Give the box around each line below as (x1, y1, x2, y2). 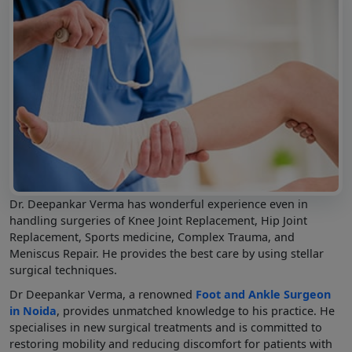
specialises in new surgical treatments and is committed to (9, 319, 322, 335)
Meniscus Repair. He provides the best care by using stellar (9, 245, 324, 261)
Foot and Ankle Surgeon (196, 286, 331, 302)
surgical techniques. (9, 262, 117, 277)
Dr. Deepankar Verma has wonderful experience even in (9, 196, 308, 211)
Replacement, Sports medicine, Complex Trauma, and (9, 229, 295, 244)
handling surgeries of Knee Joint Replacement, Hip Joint (9, 212, 307, 228)
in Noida (9, 302, 57, 318)
